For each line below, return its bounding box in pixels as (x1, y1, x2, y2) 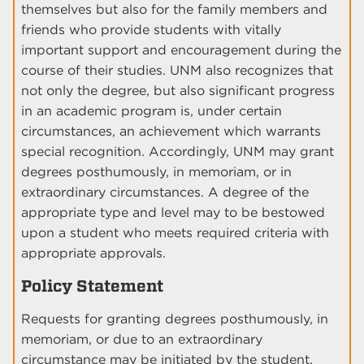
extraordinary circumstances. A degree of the (21, 184, 309, 201)
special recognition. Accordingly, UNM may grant (21, 144, 334, 160)
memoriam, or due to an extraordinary (21, 331, 262, 348)
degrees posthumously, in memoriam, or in (21, 164, 292, 180)
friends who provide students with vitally (21, 22, 281, 38)
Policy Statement (21, 276, 163, 297)
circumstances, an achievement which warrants (21, 123, 321, 140)
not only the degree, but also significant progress (21, 83, 335, 99)
